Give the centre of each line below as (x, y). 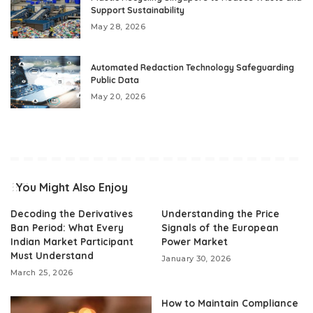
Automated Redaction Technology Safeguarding (192, 67)
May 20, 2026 (118, 96)
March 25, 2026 (42, 272)
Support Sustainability (138, 10)
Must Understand (52, 255)
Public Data (115, 80)
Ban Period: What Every (67, 227)
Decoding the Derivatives (72, 213)
